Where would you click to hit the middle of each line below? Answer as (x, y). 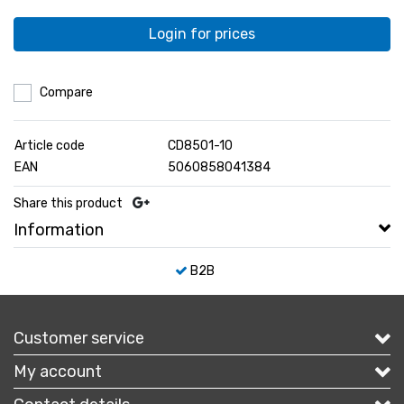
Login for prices (202, 33)
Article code (50, 145)
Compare (66, 92)
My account (58, 371)
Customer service (79, 338)
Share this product (68, 203)
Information (59, 230)
